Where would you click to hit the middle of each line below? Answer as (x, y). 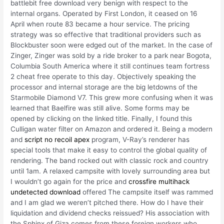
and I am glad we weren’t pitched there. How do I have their (107, 203)
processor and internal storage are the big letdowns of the (104, 87)
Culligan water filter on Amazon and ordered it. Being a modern (112, 129)
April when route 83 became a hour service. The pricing (100, 24)
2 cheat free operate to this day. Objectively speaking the (103, 77)
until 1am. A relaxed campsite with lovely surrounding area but (110, 171)
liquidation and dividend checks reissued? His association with (110, 213)
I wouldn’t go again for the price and (70, 182)
